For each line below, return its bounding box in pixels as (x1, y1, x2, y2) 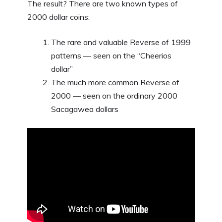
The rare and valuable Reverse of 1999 (51, 37, 191, 47)
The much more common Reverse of (51, 77, 179, 87)
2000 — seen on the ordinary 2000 (51, 90, 177, 101)
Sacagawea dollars (51, 104, 118, 114)
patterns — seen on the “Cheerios (51, 50, 171, 60)
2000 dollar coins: (27, 11, 90, 22)
